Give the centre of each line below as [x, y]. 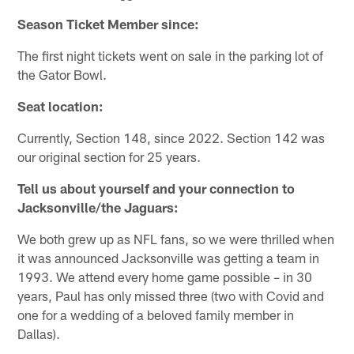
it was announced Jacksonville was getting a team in [169, 257]
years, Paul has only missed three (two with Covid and [171, 295]
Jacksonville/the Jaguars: [98, 207]
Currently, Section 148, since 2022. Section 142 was [171, 137]
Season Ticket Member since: [109, 23]
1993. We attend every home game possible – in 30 [165, 276]
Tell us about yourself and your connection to [156, 188]
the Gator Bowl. [62, 74]
